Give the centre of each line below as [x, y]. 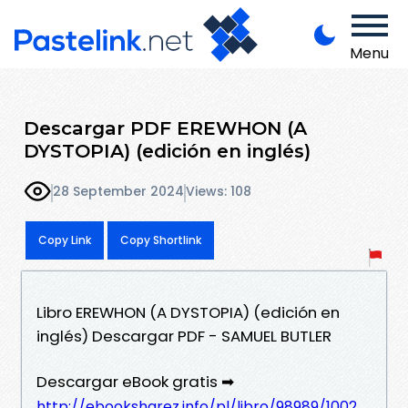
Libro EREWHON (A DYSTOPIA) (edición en [188, 312]
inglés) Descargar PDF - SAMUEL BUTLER [184, 336]
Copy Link [65, 240]
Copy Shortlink [161, 240]
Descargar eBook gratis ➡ [135, 381]
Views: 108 [219, 192]
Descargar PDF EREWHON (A [165, 127]
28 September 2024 [118, 192]
